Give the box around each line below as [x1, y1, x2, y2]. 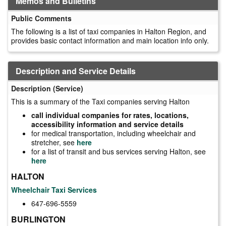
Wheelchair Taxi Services [11, 184, 97, 195]
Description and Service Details [16, 65, 136, 77]
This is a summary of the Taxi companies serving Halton [11, 96, 190, 106]
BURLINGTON [11, 213, 66, 225]
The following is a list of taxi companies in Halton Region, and [11, 26, 206, 36]
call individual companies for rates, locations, [31, 109, 189, 120]
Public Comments [11, 13, 72, 23]
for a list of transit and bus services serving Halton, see [31, 146, 206, 156]
